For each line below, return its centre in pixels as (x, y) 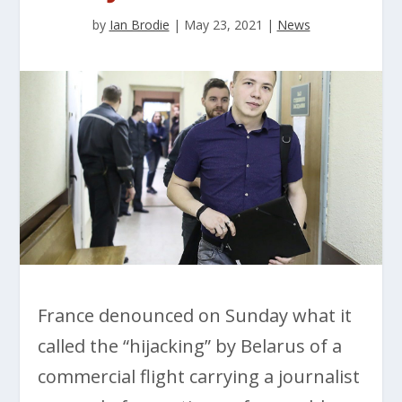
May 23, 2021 (223, 25)
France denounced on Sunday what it (195, 315)
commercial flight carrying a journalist (199, 376)
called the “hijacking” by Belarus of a (190, 345)
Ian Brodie (139, 25)
